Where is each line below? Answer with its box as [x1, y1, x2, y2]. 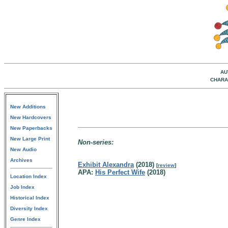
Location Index [10, 174, 47, 179]
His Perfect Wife [95, 168, 145, 176]
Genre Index [10, 216, 41, 222]
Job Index [10, 184, 35, 190]
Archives [10, 157, 33, 163]
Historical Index [10, 195, 49, 201]
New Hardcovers [10, 115, 51, 120]
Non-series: [78, 138, 113, 146]
